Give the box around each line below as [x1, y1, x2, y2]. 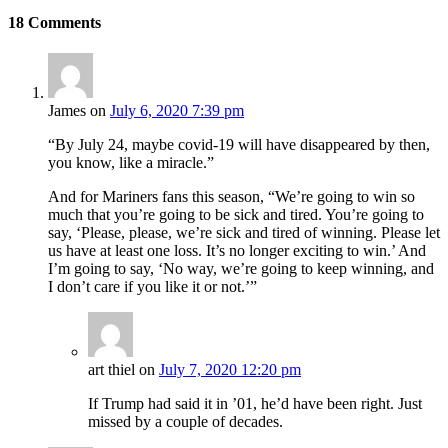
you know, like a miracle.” [48, 154, 214, 172]
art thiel [88, 361, 135, 379]
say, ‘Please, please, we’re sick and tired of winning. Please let [48, 224, 440, 242]
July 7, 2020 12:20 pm [159, 361, 301, 379]
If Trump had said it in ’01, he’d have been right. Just [88, 395, 422, 413]
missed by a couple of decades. [88, 413, 283, 431]
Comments [24, 14, 101, 32]
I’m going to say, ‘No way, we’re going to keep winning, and [48, 260, 434, 278]
